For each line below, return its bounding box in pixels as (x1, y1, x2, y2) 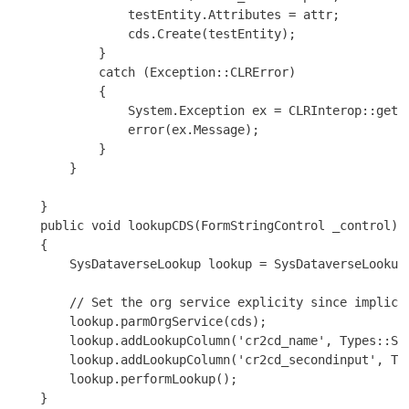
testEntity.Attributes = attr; (11, 6, 340, 22)
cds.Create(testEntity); (11, 26, 296, 41)
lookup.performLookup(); (11, 371, 237, 386)
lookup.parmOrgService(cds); (11, 313, 267, 329)
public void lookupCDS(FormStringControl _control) (11, 217, 398, 233)
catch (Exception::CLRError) (11, 64, 296, 79)
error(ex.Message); (11, 121, 259, 137)
